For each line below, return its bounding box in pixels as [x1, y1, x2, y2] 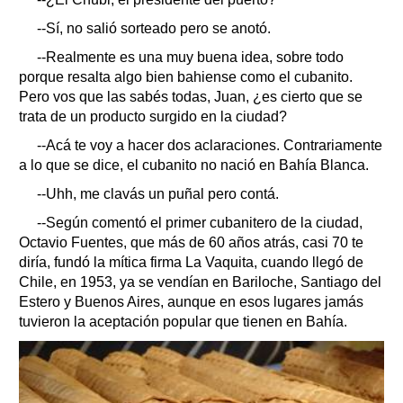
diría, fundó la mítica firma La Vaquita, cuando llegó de [19, 255, 363, 271]
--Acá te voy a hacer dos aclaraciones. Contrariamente [37, 138, 382, 154]
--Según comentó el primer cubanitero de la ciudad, [37, 215, 363, 231]
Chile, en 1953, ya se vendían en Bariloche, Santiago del [19, 274, 381, 291]
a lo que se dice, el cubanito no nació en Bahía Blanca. [19, 157, 369, 174]
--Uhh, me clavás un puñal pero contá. [37, 186, 279, 202]
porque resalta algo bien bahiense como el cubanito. [19, 69, 353, 85]
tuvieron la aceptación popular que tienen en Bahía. [19, 314, 347, 330]
